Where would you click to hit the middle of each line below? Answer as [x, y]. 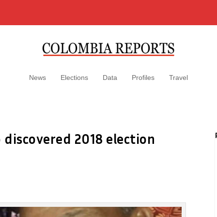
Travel [178, 77]
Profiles [143, 77]
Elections [74, 77]
